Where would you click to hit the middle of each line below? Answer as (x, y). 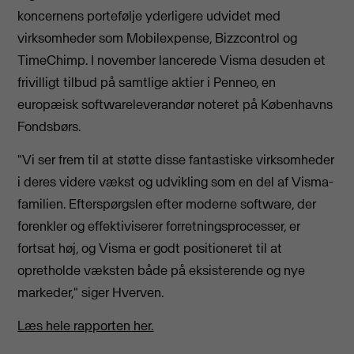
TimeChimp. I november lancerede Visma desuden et (172, 60)
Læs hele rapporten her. (86, 326)
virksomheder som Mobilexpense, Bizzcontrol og (158, 38)
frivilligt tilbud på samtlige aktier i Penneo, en (147, 82)
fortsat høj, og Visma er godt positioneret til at (150, 249)
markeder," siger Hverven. (91, 293)
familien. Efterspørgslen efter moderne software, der (167, 204)
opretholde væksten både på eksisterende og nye (162, 271)
